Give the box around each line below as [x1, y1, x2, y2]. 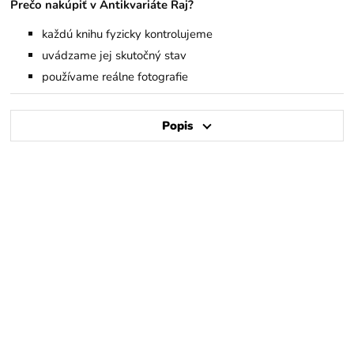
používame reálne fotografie [42, 68, 189, 85]
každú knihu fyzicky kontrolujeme [42, 25, 213, 42]
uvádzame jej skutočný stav [42, 47, 187, 63]
